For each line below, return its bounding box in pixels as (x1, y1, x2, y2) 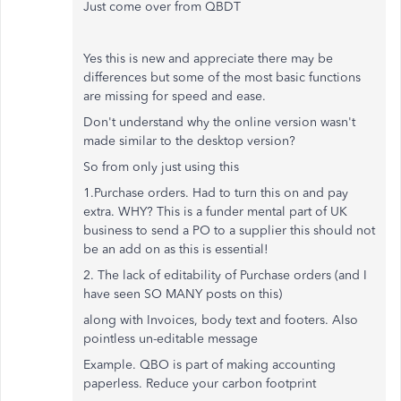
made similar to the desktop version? (83, 133, 295, 149)
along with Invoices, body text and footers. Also (83, 312, 358, 328)
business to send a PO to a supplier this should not (83, 223, 375, 238)
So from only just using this (83, 159, 239, 175)
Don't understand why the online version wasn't (83, 115, 355, 130)
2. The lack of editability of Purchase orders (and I (83, 268, 367, 283)
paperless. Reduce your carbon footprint (83, 376, 316, 391)
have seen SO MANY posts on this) (83, 286, 282, 302)
